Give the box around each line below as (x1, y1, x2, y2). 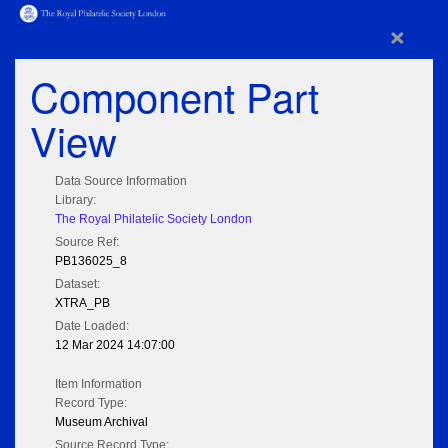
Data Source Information (55, 174, 187, 189)
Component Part (30, 67, 319, 125)
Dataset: (55, 277, 100, 292)
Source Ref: (55, 235, 119, 250)
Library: (55, 193, 96, 208)
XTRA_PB (55, 296, 110, 311)
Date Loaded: (55, 319, 129, 334)
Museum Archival (55, 415, 148, 430)
